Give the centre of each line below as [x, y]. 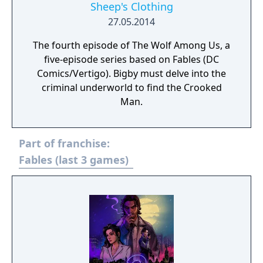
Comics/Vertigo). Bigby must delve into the [75, 73]
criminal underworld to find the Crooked [131, 87]
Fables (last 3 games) [74, 160]
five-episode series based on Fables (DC [131, 59]
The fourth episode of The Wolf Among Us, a [131, 45]
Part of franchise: [64, 143]
